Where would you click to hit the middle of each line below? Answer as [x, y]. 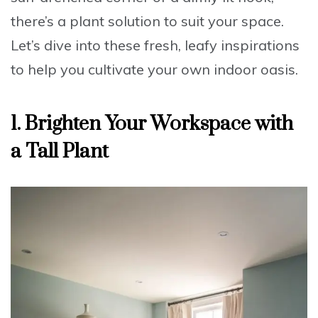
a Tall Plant [60, 152]
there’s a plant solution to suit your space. [147, 21]
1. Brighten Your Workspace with [152, 124]
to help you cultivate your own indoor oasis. [154, 70]
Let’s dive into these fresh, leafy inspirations [155, 45]
